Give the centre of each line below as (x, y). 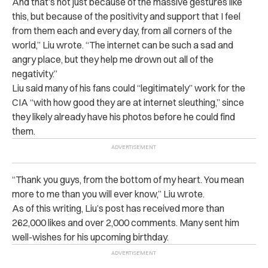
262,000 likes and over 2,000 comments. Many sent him (126, 222)
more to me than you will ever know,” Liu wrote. (108, 194)
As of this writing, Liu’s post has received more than (118, 208)
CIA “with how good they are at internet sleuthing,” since (128, 102)
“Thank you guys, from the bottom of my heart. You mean (128, 179)
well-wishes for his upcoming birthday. (90, 237)
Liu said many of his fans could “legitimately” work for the (129, 88)
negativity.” (35, 73)
